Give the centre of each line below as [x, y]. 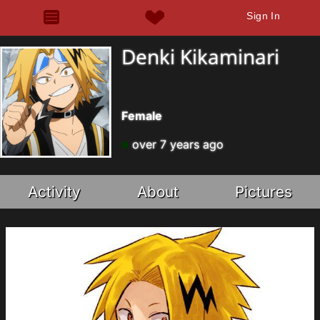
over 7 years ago [176, 144]
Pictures [263, 192]
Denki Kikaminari [200, 56]
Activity [55, 192]
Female [142, 116]
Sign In [264, 16]
